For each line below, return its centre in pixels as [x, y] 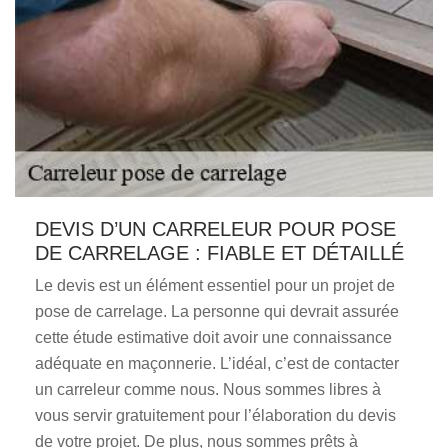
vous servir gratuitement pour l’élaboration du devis [215, 415]
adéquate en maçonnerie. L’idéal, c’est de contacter [217, 363]
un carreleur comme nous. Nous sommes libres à [208, 389]
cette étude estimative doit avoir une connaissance [213, 337]
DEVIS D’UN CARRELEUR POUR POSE [215, 229]
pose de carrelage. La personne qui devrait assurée [217, 311]
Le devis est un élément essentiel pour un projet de [215, 285]
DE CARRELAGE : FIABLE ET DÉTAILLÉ [219, 253]
